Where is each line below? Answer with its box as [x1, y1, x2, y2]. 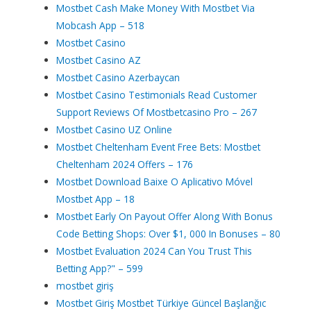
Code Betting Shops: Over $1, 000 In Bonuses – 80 [56, 226, 281, 240]
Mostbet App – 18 [56, 192, 135, 205]
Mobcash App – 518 [56, 18, 145, 32]
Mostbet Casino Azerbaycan [56, 70, 180, 84]
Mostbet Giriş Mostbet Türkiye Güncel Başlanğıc [56, 296, 267, 310]
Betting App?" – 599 [56, 261, 144, 275]
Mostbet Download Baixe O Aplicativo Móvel [56, 174, 253, 188]
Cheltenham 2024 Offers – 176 [56, 157, 194, 171]
